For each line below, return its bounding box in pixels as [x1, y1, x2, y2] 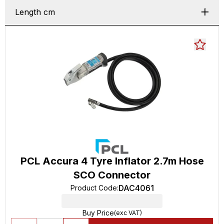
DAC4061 [118, 183, 154, 193]
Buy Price [82, 208, 114, 217]
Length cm [15, 7, 55, 17]
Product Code [70, 183, 117, 192]
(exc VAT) [113, 209, 142, 216]
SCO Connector [73, 169, 150, 181]
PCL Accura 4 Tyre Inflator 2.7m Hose [20, 155, 204, 167]
